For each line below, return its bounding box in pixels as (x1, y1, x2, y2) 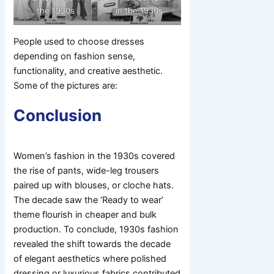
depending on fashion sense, (13, 50, 136, 62)
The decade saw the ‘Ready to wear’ (13, 194, 164, 206)
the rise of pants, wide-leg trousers (13, 165, 160, 177)
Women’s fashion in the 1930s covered (13, 150, 176, 162)
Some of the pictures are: (13, 80, 118, 91)
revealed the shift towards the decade (13, 239, 171, 250)
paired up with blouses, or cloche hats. (13, 180, 174, 191)
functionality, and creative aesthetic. (13, 65, 163, 76)
